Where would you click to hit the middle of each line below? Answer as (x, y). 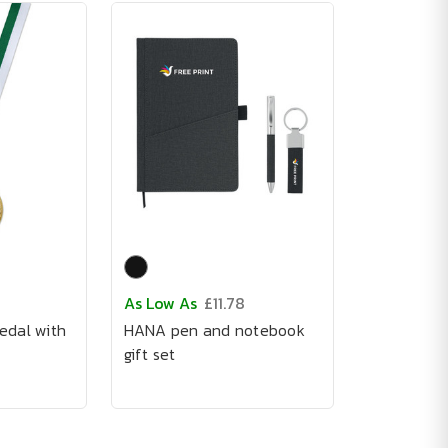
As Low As (160, 303)
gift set (149, 354)
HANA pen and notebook (214, 330)
